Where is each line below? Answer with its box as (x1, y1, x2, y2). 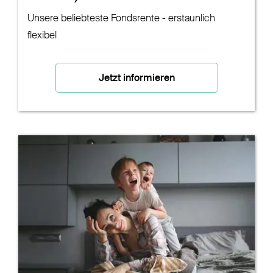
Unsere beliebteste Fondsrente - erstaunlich (27, 14, 215, 24)
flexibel (27, 31, 57, 41)
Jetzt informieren (98, 74, 175, 84)
